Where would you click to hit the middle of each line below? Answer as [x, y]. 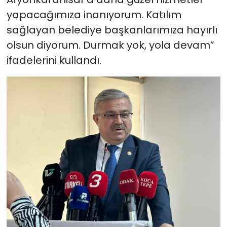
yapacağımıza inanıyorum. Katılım [94, 15]
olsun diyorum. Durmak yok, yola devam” [110, 45]
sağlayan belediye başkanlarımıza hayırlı [112, 30]
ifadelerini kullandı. [54, 61]
